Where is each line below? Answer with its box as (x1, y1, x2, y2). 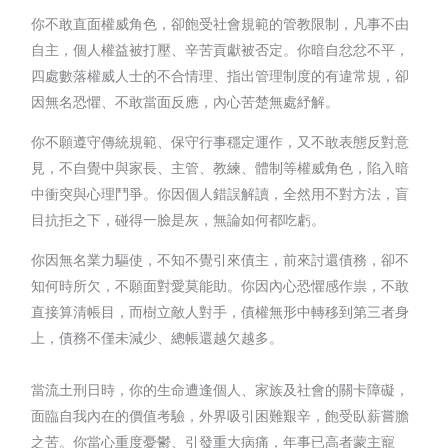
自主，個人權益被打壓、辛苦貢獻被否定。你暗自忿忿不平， (31, 40, 410, 58)
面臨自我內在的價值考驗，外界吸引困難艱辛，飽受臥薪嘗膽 (31, 406, 410, 424)
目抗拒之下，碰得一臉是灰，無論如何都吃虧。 (31, 210, 326, 228)
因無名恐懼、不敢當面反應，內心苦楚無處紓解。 (31, 92, 340, 110)
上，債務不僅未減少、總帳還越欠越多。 (31, 328, 284, 346)
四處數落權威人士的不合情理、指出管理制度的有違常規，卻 (31, 66, 410, 84)
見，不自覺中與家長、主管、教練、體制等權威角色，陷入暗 (31, 158, 410, 176)
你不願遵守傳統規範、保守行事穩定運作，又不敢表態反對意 (31, 132, 410, 150)
